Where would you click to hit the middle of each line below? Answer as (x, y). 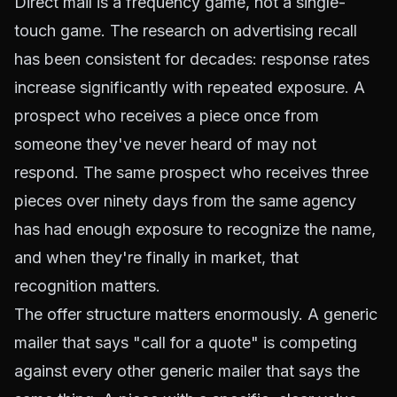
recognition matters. (87, 286)
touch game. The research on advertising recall (186, 31)
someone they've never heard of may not (165, 144)
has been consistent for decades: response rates (192, 59)
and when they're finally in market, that (156, 257)
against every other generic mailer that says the (187, 371)
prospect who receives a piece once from (167, 116)
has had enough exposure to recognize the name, (195, 229)
